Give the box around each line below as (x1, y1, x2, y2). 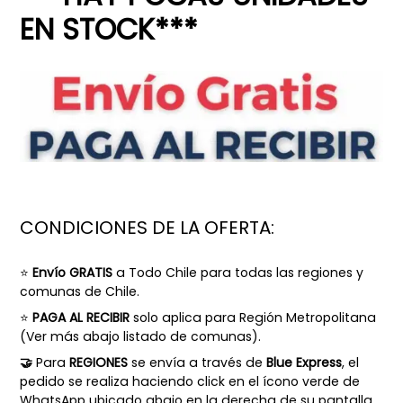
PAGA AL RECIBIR (32, 309, 130, 327)
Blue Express (266, 354, 342, 372)
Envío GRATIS (32, 263, 112, 282)
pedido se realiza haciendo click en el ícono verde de (20, 372, 360, 391)
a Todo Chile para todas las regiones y (112, 263, 363, 282)
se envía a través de (131, 354, 263, 372)
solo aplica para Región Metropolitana (133, 309, 376, 327)
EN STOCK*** (20, 8, 198, 49)
